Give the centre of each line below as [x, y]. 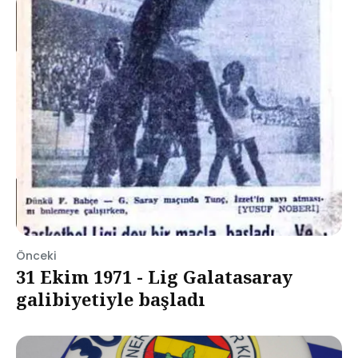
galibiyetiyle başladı [111, 299]
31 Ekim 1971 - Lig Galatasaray [154, 276]
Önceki [36, 256]
